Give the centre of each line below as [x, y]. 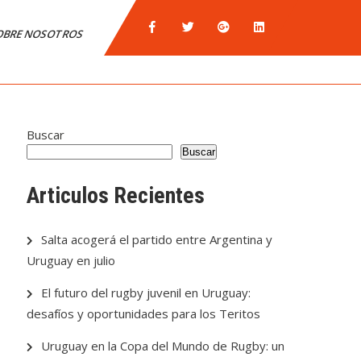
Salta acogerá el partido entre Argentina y [157, 239]
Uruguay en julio [73, 260]
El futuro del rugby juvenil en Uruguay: [146, 293]
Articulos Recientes [116, 195]
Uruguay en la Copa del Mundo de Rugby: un [163, 346]
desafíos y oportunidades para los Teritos [144, 313]
